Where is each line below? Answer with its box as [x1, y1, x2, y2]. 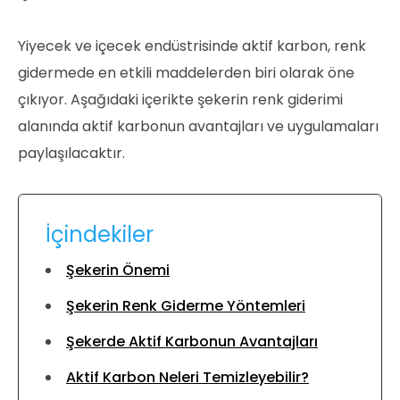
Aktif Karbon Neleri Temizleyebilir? [66, 366, 309, 387]
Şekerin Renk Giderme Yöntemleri [66, 295, 305, 316]
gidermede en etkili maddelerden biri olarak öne [18, 62, 354, 83]
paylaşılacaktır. [18, 142, 125, 163]
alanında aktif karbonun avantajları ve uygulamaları [18, 115, 379, 137]
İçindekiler [46, 219, 154, 249]
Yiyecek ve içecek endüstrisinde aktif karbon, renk [18, 35, 366, 56]
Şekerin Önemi [66, 259, 170, 280]
